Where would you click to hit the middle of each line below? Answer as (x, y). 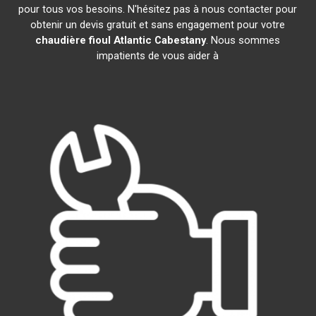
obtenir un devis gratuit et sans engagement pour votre (158, 25)
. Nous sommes (243, 40)
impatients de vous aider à (158, 56)
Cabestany (181, 40)
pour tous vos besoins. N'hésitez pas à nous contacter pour (158, 9)
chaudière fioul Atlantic (94, 40)
